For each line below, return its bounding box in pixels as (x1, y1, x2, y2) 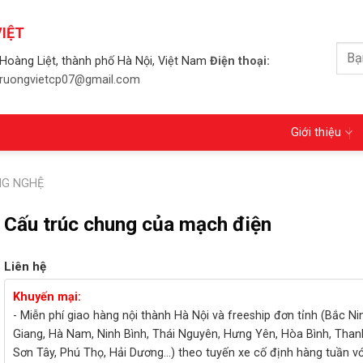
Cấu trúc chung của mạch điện (3, 212, 271, 236)
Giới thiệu (290, 126, 342, 139)
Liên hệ (3, 258, 46, 274)
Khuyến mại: (12, 290, 81, 305)
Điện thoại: (209, 53, 270, 68)
